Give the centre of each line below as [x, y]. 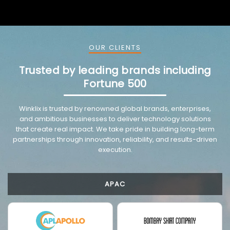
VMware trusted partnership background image [97, 104]
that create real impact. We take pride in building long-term [115, 129]
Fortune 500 [115, 84]
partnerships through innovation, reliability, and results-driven [115, 139]
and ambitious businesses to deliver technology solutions [115, 119]
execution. [115, 150]
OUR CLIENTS [115, 47]
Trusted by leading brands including [115, 70]
